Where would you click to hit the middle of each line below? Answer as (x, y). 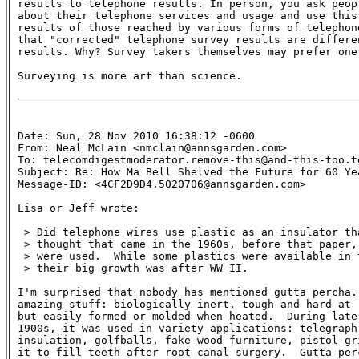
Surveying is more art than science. (130, 75)
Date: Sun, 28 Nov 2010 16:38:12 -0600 (136, 135)
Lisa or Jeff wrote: (79, 208)
